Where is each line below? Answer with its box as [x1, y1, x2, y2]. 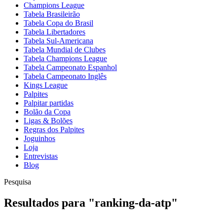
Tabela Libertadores [24, 28, 85, 36]
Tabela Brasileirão [24, 10, 80, 18]
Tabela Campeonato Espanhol [24, 63, 117, 72]
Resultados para [4, 196, 88, 209]
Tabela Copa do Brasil [24, 19, 93, 27]
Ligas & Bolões [24, 116, 73, 125]
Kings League [24, 81, 68, 89]
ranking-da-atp [95, 196, 171, 209]
